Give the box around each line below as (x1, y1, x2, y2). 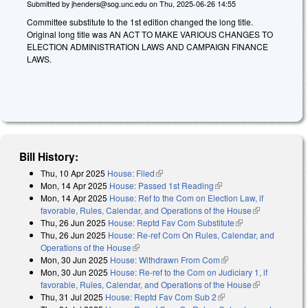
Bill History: (19, 148, 79, 165)
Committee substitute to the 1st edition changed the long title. (27, 15, 253, 27)
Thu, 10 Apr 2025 (41, 167, 105, 179)
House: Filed (107, 167, 155, 179)
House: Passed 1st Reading (109, 179, 214, 192)
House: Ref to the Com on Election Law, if (109, 192, 263, 204)
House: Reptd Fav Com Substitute (108, 217, 234, 229)
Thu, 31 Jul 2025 (41, 291, 103, 303)
